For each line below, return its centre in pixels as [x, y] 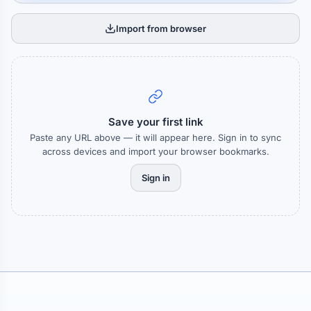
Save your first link [155, 122]
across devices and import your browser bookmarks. [155, 151]
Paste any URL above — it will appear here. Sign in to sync [155, 137]
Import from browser [161, 28]
